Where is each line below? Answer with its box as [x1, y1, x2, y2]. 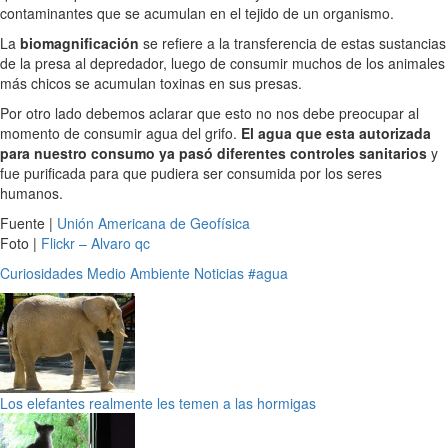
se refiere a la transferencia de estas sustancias [143, 32, 446, 53]
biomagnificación [20, 32, 143, 53]
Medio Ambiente [87, 262, 190, 283]
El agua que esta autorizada [237, 122, 431, 143]
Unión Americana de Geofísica [57, 212, 250, 233]
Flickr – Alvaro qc [41, 232, 150, 253]
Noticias [194, 262, 244, 283]
